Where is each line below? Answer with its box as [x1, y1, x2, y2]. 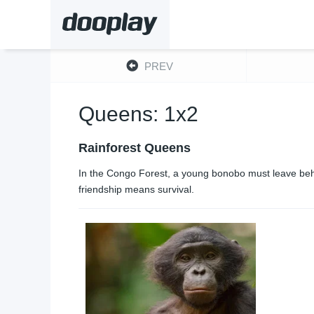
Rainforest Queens [78, 141, 191, 155]
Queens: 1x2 [78, 102, 198, 125]
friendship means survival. [78, 184, 194, 195]
